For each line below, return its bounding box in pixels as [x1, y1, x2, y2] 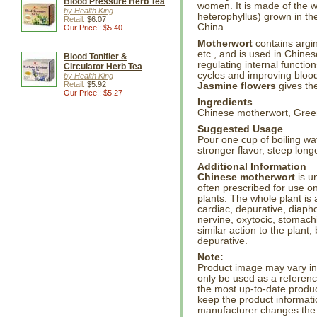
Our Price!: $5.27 [64, 88, 122, 97]
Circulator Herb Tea [64, 62, 142, 71]
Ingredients [197, 97, 253, 108]
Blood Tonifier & [64, 52, 127, 62]
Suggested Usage [197, 124, 283, 134]
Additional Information [197, 161, 306, 172]
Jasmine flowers [197, 81, 276, 91]
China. [197, 22, 226, 33]
